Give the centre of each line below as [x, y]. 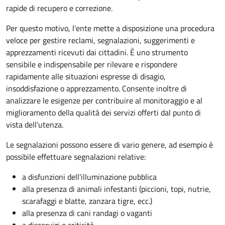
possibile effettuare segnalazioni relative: [76, 157]
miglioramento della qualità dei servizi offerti [83, 113]
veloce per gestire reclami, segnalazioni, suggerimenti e [100, 40]
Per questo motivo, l [40, 28]
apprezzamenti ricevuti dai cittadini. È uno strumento [97, 52]
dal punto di [181, 113]
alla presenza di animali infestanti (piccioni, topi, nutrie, [117, 189]
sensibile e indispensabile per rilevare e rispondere [92, 65]
